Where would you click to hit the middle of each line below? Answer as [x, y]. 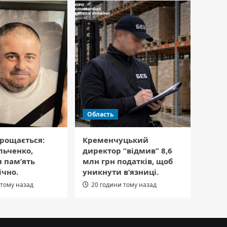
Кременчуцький [116, 140]
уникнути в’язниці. [121, 172]
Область [100, 115]
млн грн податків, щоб [128, 161]
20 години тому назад [124, 185]
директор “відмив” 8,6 [127, 151]
